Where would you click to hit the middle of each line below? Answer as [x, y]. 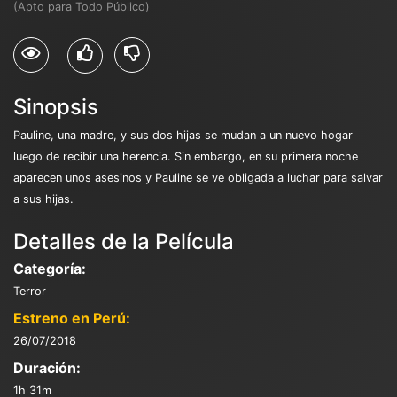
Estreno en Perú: [72, 318]
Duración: [47, 367]
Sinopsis [56, 106]
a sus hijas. [43, 198]
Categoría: [50, 268]
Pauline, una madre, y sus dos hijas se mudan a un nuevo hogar [183, 135]
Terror [30, 291]
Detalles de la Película [124, 241]
